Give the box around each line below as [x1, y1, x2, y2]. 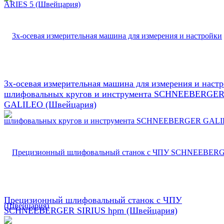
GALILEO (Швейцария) [4, 99, 96, 109]
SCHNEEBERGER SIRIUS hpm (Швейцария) [4, 205, 177, 215]
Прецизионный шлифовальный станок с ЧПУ [4, 194, 182, 205]
